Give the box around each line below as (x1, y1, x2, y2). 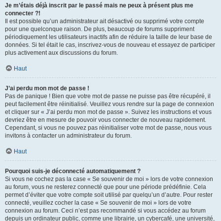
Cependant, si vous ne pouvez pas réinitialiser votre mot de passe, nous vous (5, 124, 212, 131)
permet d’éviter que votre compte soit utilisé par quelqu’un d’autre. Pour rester (5, 191, 213, 198)
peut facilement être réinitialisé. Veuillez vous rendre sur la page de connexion (5, 101, 214, 108)
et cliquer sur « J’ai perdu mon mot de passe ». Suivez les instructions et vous (5, 109, 212, 115)
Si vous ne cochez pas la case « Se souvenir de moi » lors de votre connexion (5, 176, 213, 183)
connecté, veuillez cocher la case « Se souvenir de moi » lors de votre (5, 199, 191, 206)
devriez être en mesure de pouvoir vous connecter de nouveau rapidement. (5, 116, 206, 123)
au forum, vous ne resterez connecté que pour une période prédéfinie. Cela (5, 184, 206, 190)
